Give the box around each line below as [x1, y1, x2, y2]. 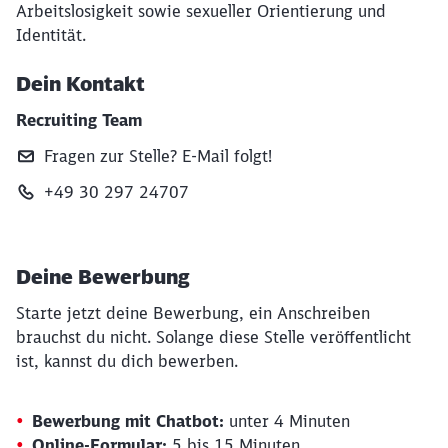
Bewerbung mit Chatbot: [32, 411, 224, 431]
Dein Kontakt [16, 71, 145, 96]
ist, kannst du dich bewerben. [16, 351, 238, 371]
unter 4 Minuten [224, 411, 350, 431]
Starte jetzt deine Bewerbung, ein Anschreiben [16, 303, 370, 323]
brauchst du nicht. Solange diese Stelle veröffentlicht [16, 327, 411, 347]
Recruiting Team [16, 110, 142, 130]
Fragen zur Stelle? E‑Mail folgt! [44, 146, 272, 166]
